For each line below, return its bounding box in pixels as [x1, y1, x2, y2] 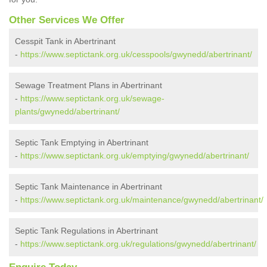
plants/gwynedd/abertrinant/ [15, 107, 120, 117]
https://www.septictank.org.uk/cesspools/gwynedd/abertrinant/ [20, 49, 252, 60]
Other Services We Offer [9, 14, 125, 26]
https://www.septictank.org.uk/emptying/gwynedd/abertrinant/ [20, 151, 249, 161]
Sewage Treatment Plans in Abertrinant [15, 80, 162, 91]
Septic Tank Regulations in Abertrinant [15, 226, 158, 236]
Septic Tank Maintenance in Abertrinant [15, 182, 162, 192]
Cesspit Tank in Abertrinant [15, 36, 116, 46]
